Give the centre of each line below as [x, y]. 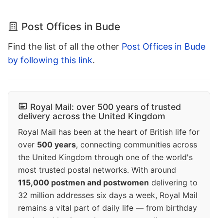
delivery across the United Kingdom [92, 116]
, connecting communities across [136, 145]
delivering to [173, 183]
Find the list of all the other [65, 47]
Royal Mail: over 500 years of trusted [106, 107]
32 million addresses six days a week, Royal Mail [108, 195]
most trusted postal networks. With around [97, 170]
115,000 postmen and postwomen [83, 183]
